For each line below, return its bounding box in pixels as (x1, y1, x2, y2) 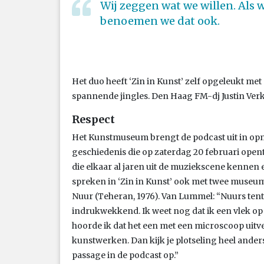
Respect (72, 112, 115, 126)
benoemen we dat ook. (100, 14, 220, 28)
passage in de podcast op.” (72, 249, 179, 260)
